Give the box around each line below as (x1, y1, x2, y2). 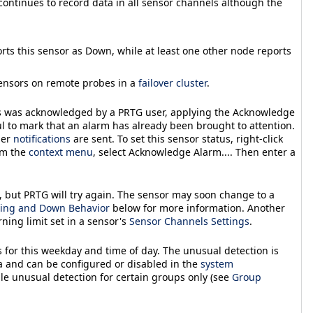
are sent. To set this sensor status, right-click (71, 132, 283, 146)
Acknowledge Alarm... (129, 145, 230, 159)
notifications (13, 132, 71, 146)
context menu (29, 145, 93, 159)
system (201, 257, 233, 271)
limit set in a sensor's (27, 214, 129, 228)
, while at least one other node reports (112, 44, 291, 58)
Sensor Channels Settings (129, 214, 249, 228)
